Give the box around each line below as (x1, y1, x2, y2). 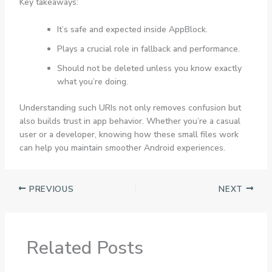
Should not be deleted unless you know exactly (56, 62, 242, 74)
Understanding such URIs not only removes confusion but (19, 101, 241, 114)
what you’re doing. (56, 75, 128, 87)
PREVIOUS (26, 183, 74, 195)
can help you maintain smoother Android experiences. (19, 141, 225, 154)
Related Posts (25, 236, 143, 261)
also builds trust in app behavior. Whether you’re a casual (19, 115, 240, 127)
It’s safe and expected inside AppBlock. (56, 23, 208, 35)
